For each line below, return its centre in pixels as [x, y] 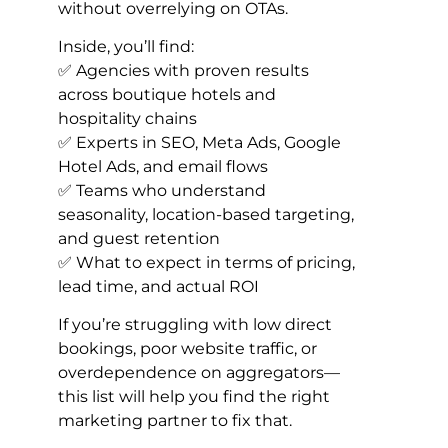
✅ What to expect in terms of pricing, [206, 262]
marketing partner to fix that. [175, 421]
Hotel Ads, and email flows [163, 166]
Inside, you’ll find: [126, 46]
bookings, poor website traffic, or [187, 349]
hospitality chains [127, 118]
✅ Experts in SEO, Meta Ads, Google [199, 142]
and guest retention [139, 238]
